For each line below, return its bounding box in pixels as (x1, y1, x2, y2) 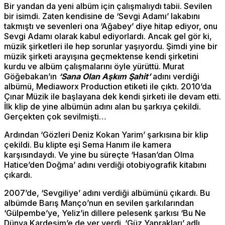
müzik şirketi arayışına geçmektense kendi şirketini (4, 51, 198, 62)
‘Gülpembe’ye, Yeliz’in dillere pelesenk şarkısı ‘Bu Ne (4, 208, 206, 218)
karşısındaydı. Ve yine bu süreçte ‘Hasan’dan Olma (4, 150, 194, 160)
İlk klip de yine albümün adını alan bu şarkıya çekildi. (4, 101, 201, 112)
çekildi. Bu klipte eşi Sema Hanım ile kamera (4, 140, 171, 150)
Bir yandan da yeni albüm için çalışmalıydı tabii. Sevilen (4, 1, 212, 12)
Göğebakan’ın (4, 71, 59, 82)
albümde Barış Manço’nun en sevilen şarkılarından (4, 198, 194, 208)
